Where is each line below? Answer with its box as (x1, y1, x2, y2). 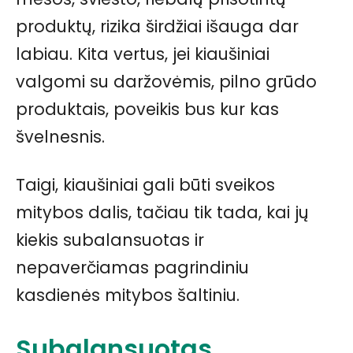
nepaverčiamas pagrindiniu (16, 255, 249, 279)
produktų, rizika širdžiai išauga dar (16, 14, 299, 38)
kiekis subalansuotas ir (16, 228, 204, 251)
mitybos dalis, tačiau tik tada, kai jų (16, 200, 309, 224)
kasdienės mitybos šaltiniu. (16, 283, 240, 307)
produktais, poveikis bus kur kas (16, 97, 279, 121)
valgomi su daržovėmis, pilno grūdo (16, 69, 317, 93)
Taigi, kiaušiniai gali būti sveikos (16, 173, 275, 196)
